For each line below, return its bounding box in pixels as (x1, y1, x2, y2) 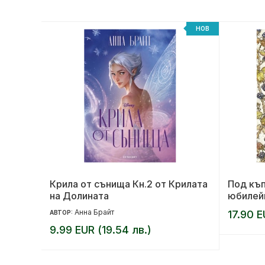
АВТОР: (50, 208, 75, 216)
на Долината (50, 189, 109, 202)
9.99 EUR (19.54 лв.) (50, 223, 151, 236)
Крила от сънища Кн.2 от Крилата (50, 177, 208, 190)
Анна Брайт (75, 207, 114, 216)
